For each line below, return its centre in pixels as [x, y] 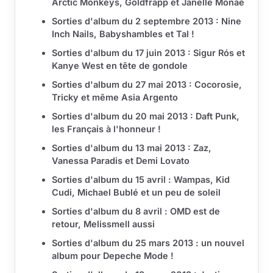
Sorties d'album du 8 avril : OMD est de [136, 211]
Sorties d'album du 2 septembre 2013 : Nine [147, 21]
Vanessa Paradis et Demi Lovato [121, 161]
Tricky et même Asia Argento [115, 97]
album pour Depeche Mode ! [113, 256]
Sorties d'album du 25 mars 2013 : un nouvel [148, 243]
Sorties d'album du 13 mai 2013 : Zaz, [132, 148]
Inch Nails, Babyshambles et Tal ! [123, 34]
